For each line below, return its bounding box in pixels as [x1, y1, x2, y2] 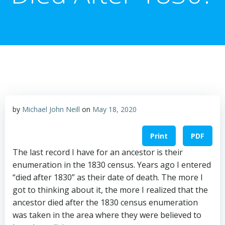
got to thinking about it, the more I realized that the [13, 184, 208, 196]
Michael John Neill [22, 104, 80, 114]
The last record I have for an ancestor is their [13, 147, 183, 158]
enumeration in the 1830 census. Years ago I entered [13, 159, 211, 171]
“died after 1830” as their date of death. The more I [13, 172, 203, 183]
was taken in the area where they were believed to [13, 209, 201, 221]
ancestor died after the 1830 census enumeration [13, 197, 198, 208]
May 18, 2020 [92, 104, 137, 114]
